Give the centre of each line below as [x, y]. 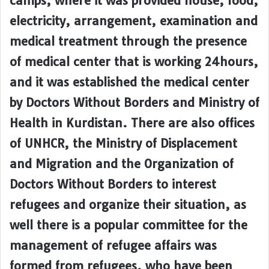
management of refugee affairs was [113, 246]
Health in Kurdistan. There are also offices [132, 123]
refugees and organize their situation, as [128, 205]
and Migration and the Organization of [122, 164]
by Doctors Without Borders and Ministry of [134, 103]
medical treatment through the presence [128, 41]
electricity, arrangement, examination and [134, 21]
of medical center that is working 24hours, [134, 62]
